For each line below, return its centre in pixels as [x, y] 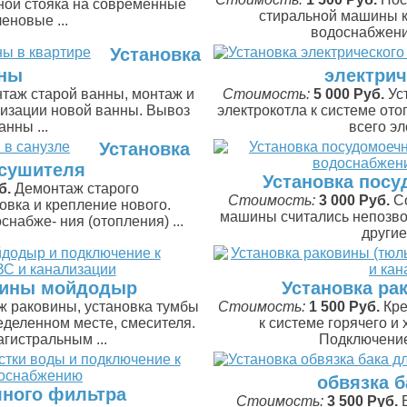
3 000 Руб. [354, 200]
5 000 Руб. [348, 94]
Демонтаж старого [76, 189]
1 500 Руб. [344, 307]
